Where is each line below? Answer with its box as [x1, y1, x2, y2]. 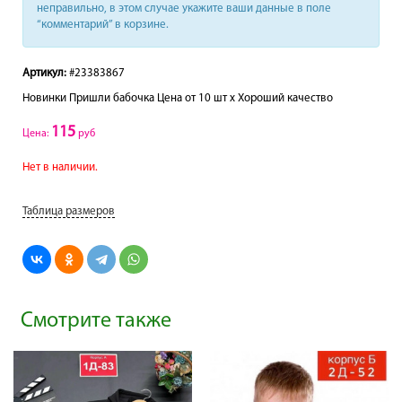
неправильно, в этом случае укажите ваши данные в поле [37, 3, 331, 15]
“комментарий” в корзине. [37, 19, 169, 31]
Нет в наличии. [22, 162, 98, 174]
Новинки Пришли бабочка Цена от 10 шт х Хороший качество [22, 92, 333, 105]
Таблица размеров [22, 205, 115, 218]
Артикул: [22, 67, 66, 80]
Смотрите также [21, 310, 171, 333]
